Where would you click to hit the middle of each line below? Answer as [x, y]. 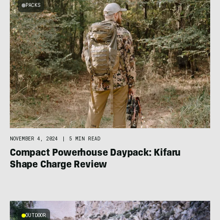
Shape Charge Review [59, 166]
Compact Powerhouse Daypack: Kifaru [96, 154]
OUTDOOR [36, 216]
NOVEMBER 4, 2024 [34, 139]
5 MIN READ [85, 139]
